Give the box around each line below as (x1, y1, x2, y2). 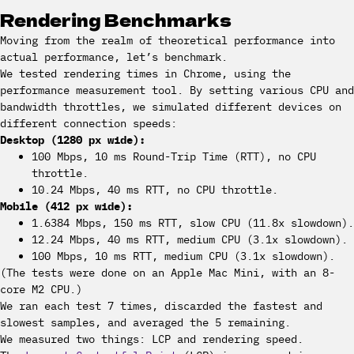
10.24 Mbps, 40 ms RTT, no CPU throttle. (32, 183, 278, 197)
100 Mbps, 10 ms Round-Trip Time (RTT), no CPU (32, 149, 316, 164)
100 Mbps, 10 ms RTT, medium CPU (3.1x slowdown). (32, 249, 335, 263)
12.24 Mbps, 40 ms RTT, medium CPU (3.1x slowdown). (32, 232, 348, 247)
